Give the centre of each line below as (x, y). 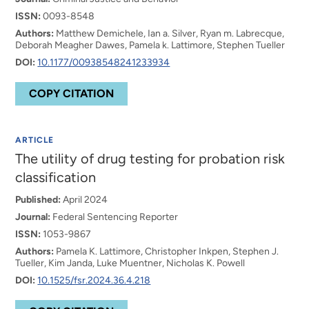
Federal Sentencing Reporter (114, 217)
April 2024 (84, 200)
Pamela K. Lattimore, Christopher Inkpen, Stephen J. (167, 251)
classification (56, 177)
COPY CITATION (72, 93)
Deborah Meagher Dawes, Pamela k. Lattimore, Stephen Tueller (150, 45)
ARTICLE (35, 140)
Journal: (33, 217)
